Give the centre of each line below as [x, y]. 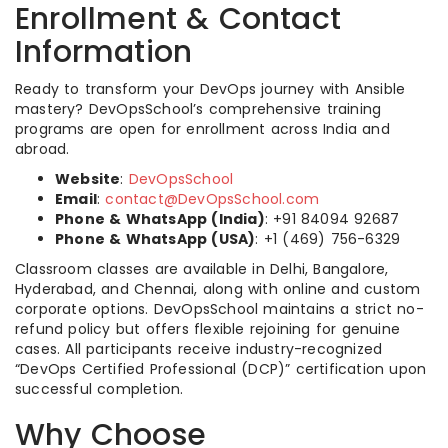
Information [104, 52]
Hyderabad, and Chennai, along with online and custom [218, 289]
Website [88, 179]
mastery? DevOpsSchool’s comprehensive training [198, 109]
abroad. [42, 149]
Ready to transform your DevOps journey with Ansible [210, 89]
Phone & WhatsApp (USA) [155, 239]
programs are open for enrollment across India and [202, 129]
